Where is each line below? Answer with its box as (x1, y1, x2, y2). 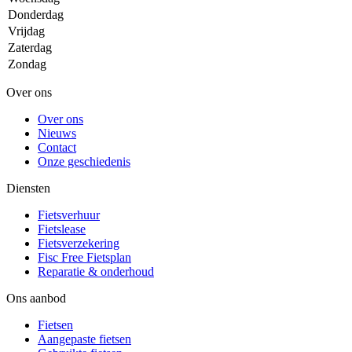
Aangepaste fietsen (38, 332, 131, 346)
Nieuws (38, 126, 76, 141)
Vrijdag (8, 24, 45, 38)
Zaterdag (8, 41, 52, 55)
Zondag (8, 57, 46, 71)
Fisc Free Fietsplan (38, 251, 131, 265)
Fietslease (38, 222, 86, 236)
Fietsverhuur (38, 208, 100, 222)
